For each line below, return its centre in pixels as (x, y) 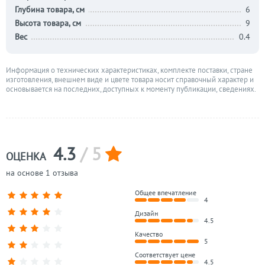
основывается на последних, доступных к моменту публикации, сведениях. (131, 89)
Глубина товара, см (50, 9)
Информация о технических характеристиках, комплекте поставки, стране (129, 70)
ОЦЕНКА (27, 156)
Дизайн (147, 213)
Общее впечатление (166, 193)
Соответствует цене (165, 255)
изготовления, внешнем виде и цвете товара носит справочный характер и (130, 80)
